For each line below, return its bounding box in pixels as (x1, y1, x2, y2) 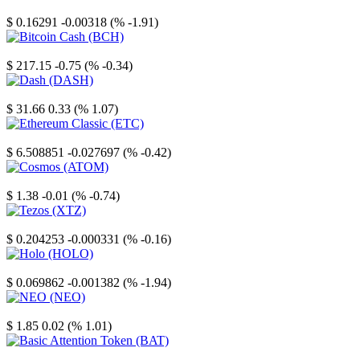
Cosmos (6, 174, 47, 189)
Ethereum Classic (6, 131, 95, 145)
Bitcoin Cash (6, 44, 72, 59)
